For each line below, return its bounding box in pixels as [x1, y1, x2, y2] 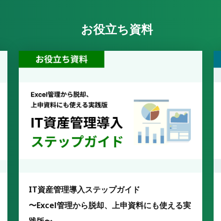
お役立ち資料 [80, 20, 153, 37]
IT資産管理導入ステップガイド [29, 184, 141, 195]
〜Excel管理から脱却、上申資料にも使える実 [29, 200, 191, 211]
